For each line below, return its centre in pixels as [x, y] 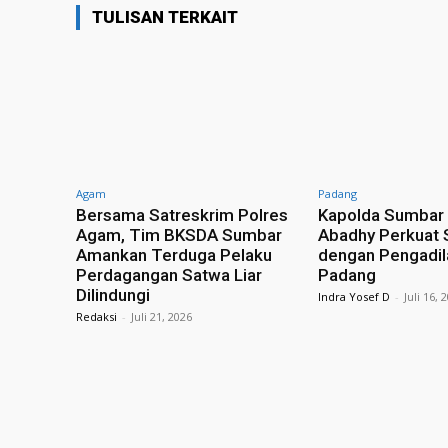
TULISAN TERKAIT [165, 17]
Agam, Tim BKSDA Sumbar [179, 234]
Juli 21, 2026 [161, 316]
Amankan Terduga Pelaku [174, 254]
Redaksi [96, 316]
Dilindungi [113, 294]
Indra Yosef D [354, 296]
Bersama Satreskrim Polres [182, 214]
